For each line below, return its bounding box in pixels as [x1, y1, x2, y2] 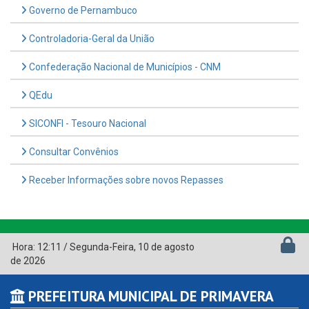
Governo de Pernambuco [27, 4, 137, 16]
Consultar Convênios [27, 146, 119, 157]
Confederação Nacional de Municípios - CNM [27, 61, 221, 72]
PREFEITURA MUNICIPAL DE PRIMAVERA [25, 286, 274, 306]
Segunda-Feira [70, 241, 134, 252]
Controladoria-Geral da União [27, 32, 154, 44]
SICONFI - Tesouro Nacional [27, 117, 146, 129]
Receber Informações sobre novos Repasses [27, 174, 223, 186]
